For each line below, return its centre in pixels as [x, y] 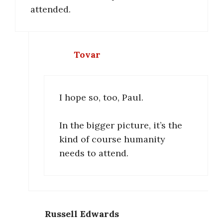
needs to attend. [94, 153]
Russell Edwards [82, 214]
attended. [51, 9]
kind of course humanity [112, 139]
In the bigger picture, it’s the [121, 125]
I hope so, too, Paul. [101, 97]
